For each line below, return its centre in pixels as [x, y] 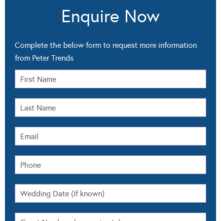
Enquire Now [110, 17]
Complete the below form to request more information [106, 45]
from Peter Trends [44, 58]
